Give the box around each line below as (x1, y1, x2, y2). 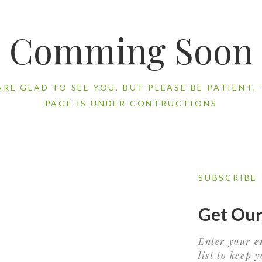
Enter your (198, 235, 254, 247)
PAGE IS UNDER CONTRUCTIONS (44, 98, 218, 108)
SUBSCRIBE (198, 173, 258, 182)
